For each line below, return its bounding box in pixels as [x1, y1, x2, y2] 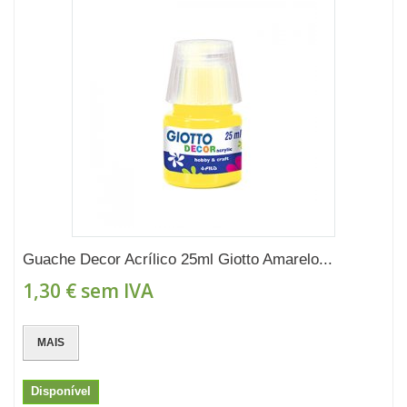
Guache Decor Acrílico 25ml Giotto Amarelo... [23, 251, 333, 268]
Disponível [31, 384, 91, 398]
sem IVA [76, 278, 154, 303]
